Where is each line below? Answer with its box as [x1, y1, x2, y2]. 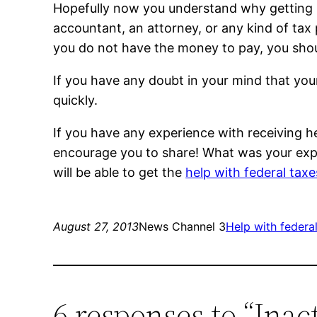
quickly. [53, 93, 98, 108]
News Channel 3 [139, 219, 226, 234]
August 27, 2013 [53, 219, 139, 234]
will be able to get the [53, 165, 186, 180]
